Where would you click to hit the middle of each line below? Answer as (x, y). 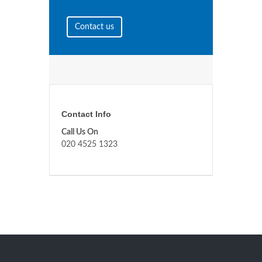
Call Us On (80, 132)
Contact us (94, 27)
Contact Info (86, 114)
